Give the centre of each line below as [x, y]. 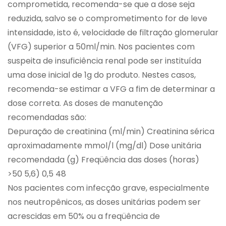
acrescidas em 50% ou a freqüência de [84, 216]
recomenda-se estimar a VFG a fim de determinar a [111, 89]
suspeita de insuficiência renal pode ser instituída [104, 61]
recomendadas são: [47, 118]
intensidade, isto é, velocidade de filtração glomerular [113, 33]
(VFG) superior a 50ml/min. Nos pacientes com [101, 47]
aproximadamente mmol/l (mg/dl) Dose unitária [104, 146]
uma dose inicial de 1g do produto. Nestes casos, [102, 75]
